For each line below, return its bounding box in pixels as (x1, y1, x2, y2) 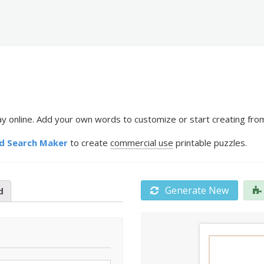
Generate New (163, 184, 229, 197)
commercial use (110, 137, 173, 148)
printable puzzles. (173, 137, 247, 148)
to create (68, 137, 110, 148)
